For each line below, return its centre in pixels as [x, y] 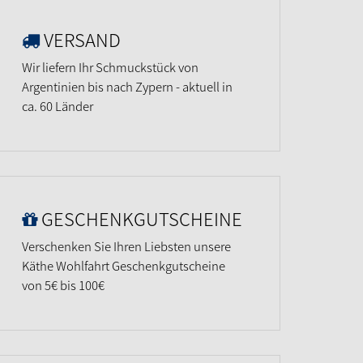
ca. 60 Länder [58, 106]
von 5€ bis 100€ [63, 285]
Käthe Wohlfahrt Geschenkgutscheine [124, 265]
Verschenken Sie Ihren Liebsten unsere [126, 246]
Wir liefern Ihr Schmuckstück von [110, 67]
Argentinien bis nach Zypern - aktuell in [127, 86]
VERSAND [82, 39]
